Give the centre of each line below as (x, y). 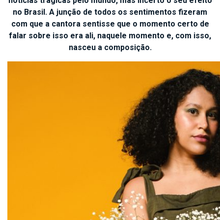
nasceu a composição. (110, 47)
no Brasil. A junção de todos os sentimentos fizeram (110, 12)
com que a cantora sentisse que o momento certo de (110, 24)
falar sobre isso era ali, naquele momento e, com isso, (110, 35)
